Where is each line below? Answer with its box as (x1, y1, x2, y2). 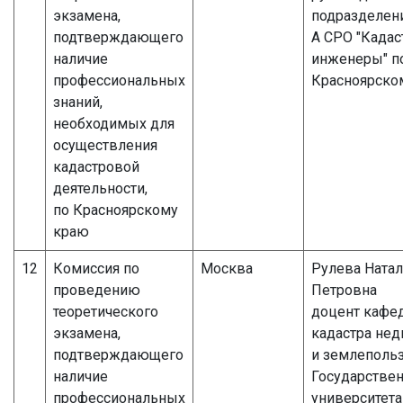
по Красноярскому (53, 201, 178, 219)
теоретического (53, 302, 158, 320)
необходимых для (53, 114, 175, 132)
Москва (201, 259, 253, 277)
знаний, (53, 93, 103, 111)
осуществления (53, 136, 157, 154)
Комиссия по (53, 259, 139, 277)
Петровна (311, 281, 377, 299)
